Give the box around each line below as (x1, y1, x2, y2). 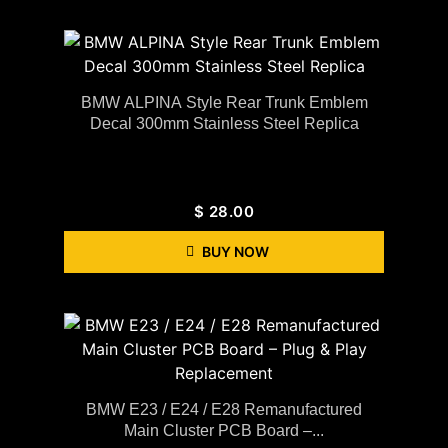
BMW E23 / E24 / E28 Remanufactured (86, 400, 362, 418)
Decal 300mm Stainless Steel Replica (89, 114, 359, 132)
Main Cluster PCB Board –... (124, 421, 324, 439)
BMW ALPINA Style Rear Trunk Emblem (80, 93, 368, 111)
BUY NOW (201, 242, 269, 260)
